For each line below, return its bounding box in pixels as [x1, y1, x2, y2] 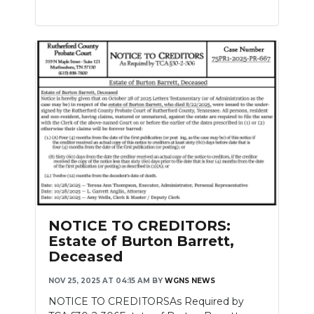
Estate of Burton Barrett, [48, 233, 234, 250]
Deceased [48, 248, 123, 266]
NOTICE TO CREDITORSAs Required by [48, 295, 244, 308]
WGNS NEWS [165, 276, 215, 286]
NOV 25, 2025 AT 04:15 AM [48, 276, 150, 286]
